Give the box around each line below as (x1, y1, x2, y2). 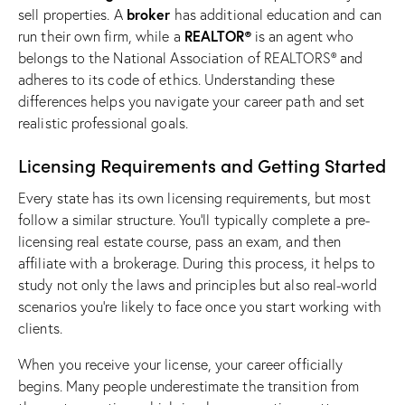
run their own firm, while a (18, 27, 184, 46)
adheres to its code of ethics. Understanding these (18, 71, 335, 89)
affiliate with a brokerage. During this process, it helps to (18, 254, 376, 273)
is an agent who (250, 27, 354, 46)
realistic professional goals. (18, 114, 188, 133)
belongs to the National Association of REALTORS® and (18, 49, 363, 68)
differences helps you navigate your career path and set (18, 92, 365, 111)
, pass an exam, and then (187, 232, 342, 251)
